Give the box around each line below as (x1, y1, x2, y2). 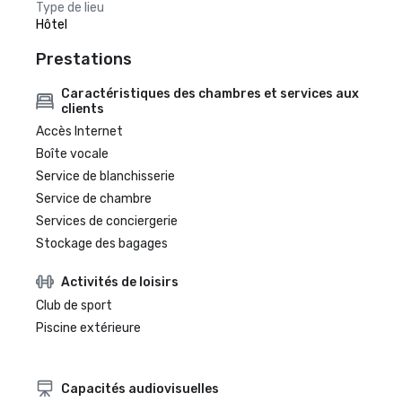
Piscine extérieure (36, 320, 141, 336)
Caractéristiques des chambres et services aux (60, 86, 359, 101)
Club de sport (36, 298, 112, 313)
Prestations (36, 49, 132, 69)
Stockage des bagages (36, 236, 168, 251)
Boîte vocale (36, 146, 109, 162)
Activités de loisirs (61, 274, 179, 290)
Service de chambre (36, 191, 152, 206)
